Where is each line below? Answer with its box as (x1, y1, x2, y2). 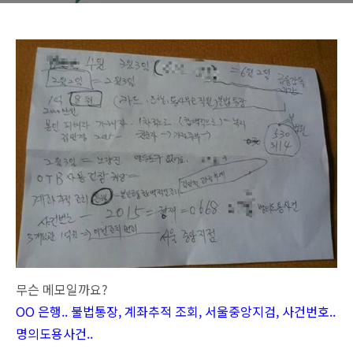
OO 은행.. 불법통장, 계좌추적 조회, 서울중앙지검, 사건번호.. (16, 302, 336, 321)
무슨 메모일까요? (16, 280, 108, 299)
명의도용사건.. (16, 324, 93, 344)
